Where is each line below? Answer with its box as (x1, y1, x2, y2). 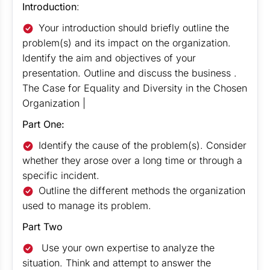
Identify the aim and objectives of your (22, 52, 196, 64)
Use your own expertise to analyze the (39, 242, 215, 254)
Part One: (22, 118, 64, 130)
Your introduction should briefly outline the (39, 22, 230, 34)
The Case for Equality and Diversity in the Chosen (22, 82, 247, 94)
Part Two (22, 221, 63, 233)
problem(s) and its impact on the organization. (22, 37, 231, 49)
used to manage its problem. (22, 199, 151, 212)
